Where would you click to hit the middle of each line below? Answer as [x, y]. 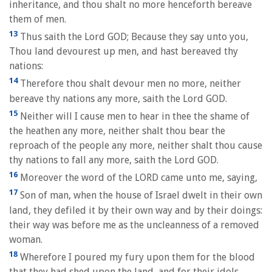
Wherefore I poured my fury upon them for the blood [136, 257]
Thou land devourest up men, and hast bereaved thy [124, 52]
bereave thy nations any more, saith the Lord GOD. [118, 98]
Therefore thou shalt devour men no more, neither [129, 84]
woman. [26, 239]
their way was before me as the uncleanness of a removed [134, 225]
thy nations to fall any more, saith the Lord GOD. [114, 160]
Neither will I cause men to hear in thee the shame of [134, 116]
